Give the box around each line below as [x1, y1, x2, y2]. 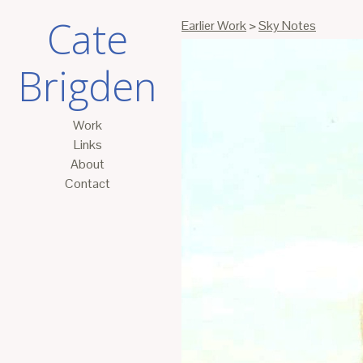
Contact [65, 175, 110, 193]
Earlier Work [181, 17, 246, 34]
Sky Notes [258, 17, 316, 34]
